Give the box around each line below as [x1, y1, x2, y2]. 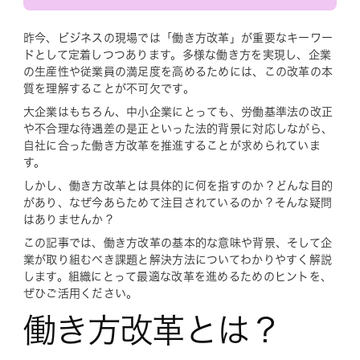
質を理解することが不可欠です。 [22, 83, 194, 95]
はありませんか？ [22, 214, 115, 226]
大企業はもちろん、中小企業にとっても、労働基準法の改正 [22, 106, 333, 118]
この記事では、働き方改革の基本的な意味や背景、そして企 [22, 237, 333, 249]
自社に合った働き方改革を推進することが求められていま [22, 140, 321, 152]
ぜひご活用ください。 [22, 288, 138, 300]
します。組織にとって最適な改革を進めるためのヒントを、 [22, 271, 333, 283]
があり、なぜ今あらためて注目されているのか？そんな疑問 [22, 197, 333, 209]
